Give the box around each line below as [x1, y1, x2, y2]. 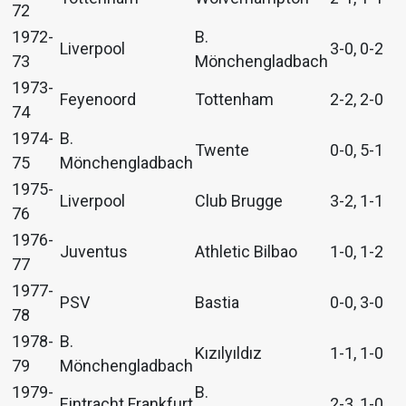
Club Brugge [195, 191, 283, 211]
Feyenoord [60, 90, 136, 110]
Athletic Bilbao [195, 242, 297, 262]
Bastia [195, 293, 239, 313]
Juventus [60, 242, 128, 262]
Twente [195, 140, 249, 160]
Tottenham [195, 90, 274, 110]
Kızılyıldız [195, 343, 262, 363]
